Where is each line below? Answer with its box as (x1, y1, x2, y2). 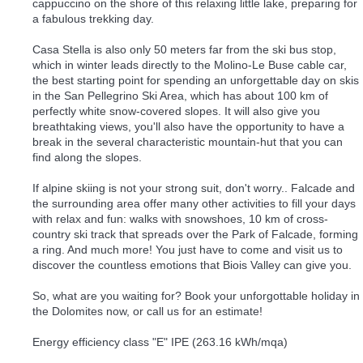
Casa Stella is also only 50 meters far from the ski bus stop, (32, 43, 336, 57)
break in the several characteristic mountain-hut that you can (32, 135, 343, 149)
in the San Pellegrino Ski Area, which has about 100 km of (32, 89, 328, 103)
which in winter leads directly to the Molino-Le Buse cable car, (32, 58, 347, 72)
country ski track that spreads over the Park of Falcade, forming (32, 228, 358, 241)
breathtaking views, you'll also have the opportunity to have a (32, 120, 344, 134)
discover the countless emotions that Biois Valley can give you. (32, 258, 352, 272)
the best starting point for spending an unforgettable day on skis (32, 74, 359, 88)
